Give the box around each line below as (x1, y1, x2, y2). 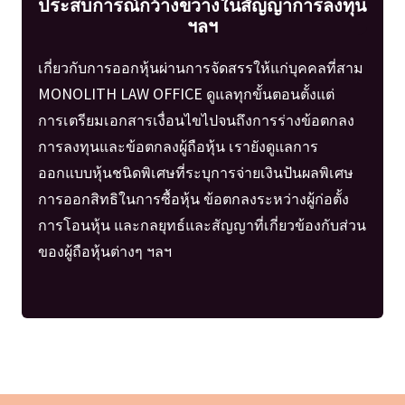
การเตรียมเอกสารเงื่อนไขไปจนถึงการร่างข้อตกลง (37, 108, 354, 131)
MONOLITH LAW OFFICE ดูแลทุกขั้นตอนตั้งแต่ (37, 82, 334, 105)
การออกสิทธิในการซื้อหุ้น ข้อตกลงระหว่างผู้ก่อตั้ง (37, 187, 349, 210)
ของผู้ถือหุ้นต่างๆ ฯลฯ (37, 240, 172, 262)
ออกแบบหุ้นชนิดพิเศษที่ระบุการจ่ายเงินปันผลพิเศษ (37, 161, 353, 184)
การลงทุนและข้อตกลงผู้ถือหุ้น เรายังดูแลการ (37, 135, 318, 157)
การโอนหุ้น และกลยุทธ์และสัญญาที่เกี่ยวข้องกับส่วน (37, 213, 366, 236)
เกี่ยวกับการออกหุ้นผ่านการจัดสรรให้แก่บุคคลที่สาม (37, 56, 363, 79)
